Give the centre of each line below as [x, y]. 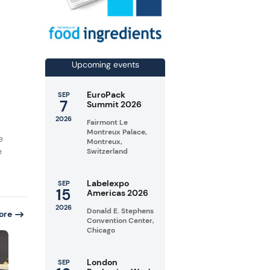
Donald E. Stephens [121, 211]
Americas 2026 [118, 193]
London [102, 262]
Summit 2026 [115, 104]
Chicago [101, 230]
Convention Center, [121, 220]
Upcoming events [105, 64]
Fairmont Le [108, 122]
